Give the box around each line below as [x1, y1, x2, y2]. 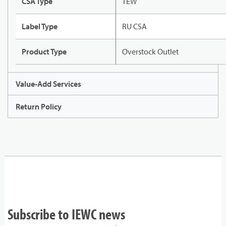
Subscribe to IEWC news [8, 205, 125, 223]
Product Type [22, 46, 67, 57]
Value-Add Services [16, 79, 81, 89]
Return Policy [16, 101, 62, 112]
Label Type [22, 21, 58, 32]
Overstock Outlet [122, 46, 179, 57]
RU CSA [122, 21, 147, 32]
